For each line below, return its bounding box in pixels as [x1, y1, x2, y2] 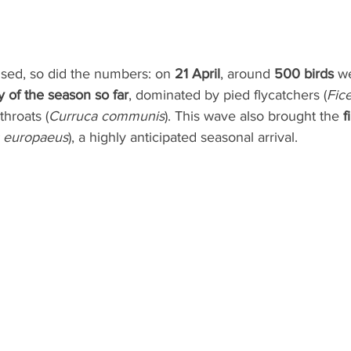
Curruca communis [49, 108, 165, 125]
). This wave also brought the [165, 108, 343, 125]
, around [220, 66, 274, 82]
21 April [175, 66, 220, 82]
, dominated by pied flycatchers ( [128, 87, 327, 103]
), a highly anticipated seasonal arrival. [68, 129, 298, 146]
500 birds [274, 66, 334, 82]
